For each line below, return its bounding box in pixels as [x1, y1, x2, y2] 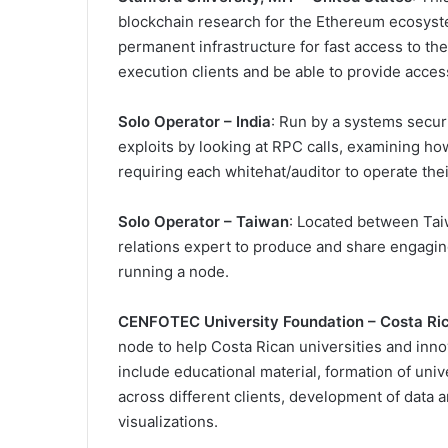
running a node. [118, 262, 229, 282]
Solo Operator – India [118, 112, 271, 132]
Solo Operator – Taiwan [118, 212, 289, 232]
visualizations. [118, 412, 218, 432]
